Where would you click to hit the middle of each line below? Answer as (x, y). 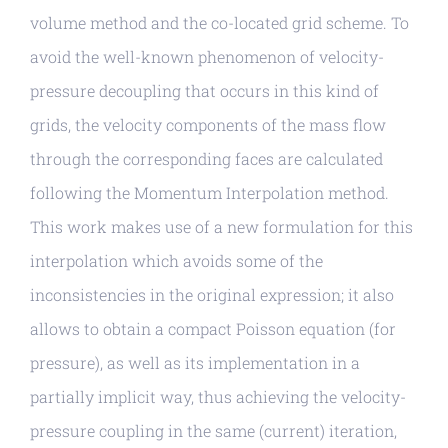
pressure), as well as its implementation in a (195, 363)
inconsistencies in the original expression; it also (212, 295)
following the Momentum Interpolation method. (209, 193)
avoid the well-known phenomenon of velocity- (207, 57)
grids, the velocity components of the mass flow (208, 125)
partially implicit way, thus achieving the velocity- (218, 397)
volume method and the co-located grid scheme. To (219, 23)
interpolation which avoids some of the (176, 261)
